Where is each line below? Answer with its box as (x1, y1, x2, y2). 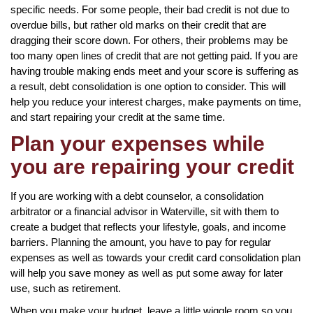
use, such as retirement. (10, 282, 121, 294)
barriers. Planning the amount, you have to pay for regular (10, 235, 271, 248)
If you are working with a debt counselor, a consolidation (10, 189, 263, 202)
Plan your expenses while (10, 131, 265, 155)
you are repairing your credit (10, 154, 294, 178)
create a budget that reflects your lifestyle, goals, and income (10, 220, 286, 233)
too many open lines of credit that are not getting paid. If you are (10, 49, 298, 61)
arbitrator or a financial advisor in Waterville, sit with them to (10, 205, 279, 217)
